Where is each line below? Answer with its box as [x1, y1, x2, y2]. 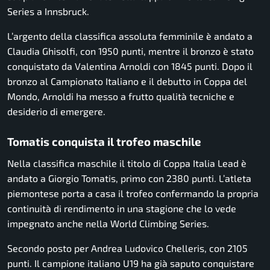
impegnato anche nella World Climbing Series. [7, 218, 209, 230]
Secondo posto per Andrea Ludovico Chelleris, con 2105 [7, 242, 248, 254]
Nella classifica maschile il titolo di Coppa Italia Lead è [7, 157, 246, 169]
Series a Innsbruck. [7, 5, 89, 17]
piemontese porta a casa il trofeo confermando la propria [7, 187, 259, 199]
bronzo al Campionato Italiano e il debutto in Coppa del [7, 75, 247, 87]
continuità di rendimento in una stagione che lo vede [7, 202, 236, 215]
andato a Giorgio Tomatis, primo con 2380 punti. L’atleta [7, 172, 251, 184]
